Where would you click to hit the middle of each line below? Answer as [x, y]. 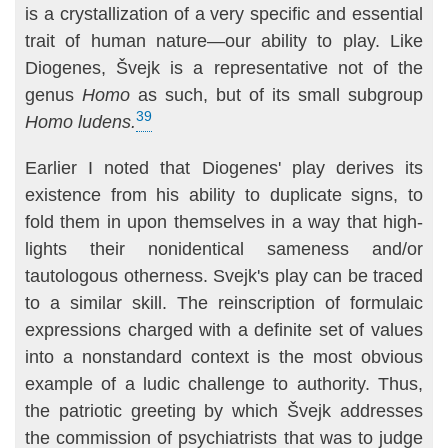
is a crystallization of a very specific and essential [224, 14]
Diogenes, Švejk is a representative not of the [224, 68]
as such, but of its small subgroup [276, 95]
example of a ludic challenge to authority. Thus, [224, 383]
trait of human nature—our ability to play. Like [224, 41]
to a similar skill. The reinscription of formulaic [224, 302]
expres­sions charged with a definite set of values [224, 329]
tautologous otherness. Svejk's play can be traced [224, 275]
